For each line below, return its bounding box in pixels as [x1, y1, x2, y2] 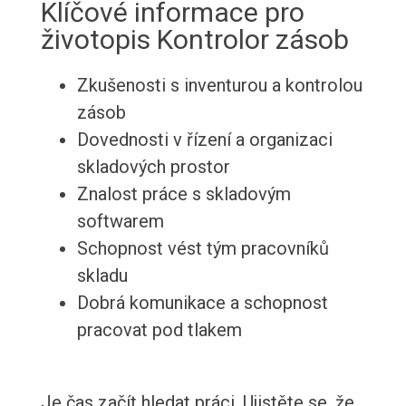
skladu [76, 265, 128, 287]
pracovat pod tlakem [76, 319, 242, 342]
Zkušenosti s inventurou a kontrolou [76, 74, 362, 97]
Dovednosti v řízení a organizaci [76, 129, 333, 151]
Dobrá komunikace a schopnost [76, 292, 328, 314]
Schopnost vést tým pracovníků [76, 237, 329, 260]
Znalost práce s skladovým [76, 183, 291, 206]
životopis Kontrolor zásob [40, 24, 349, 56]
